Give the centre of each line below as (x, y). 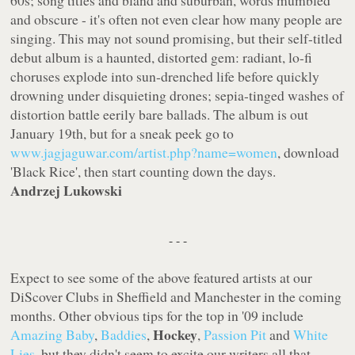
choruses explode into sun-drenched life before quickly (165, 76)
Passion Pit (235, 335)
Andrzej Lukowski (67, 191)
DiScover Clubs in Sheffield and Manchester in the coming (176, 297)
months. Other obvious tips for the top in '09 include (157, 316)
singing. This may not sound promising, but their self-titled (177, 38)
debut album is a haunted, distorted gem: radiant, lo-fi (162, 57)
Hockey (176, 335)
